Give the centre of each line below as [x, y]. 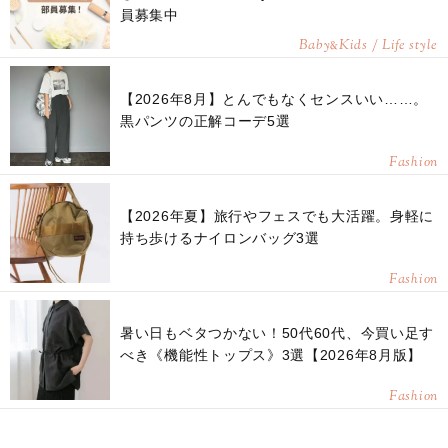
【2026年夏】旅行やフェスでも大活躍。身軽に [277, 216]
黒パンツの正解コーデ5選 [205, 121]
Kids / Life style [388, 46]
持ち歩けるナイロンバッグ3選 [220, 238]
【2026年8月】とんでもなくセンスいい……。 [274, 99]
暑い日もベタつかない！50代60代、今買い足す [277, 333]
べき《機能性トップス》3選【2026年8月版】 [271, 355]
